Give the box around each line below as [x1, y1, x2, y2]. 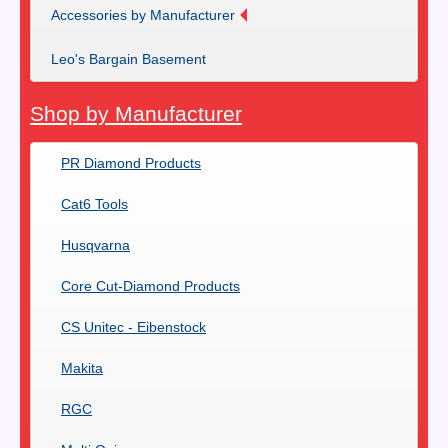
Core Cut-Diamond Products [61, 278, 240, 295]
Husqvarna [61, 237, 130, 254]
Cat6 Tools [61, 196, 128, 213]
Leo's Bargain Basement [51, 50, 206, 67]
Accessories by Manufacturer [51, 6, 235, 23]
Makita [61, 360, 103, 377]
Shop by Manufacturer [30, 101, 242, 125]
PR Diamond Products [61, 155, 201, 172]
